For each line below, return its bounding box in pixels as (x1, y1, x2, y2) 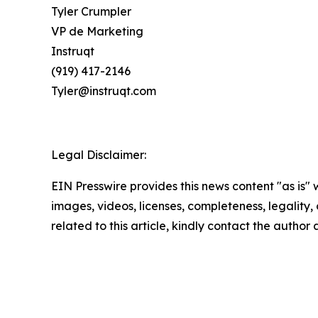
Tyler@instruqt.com (51, 84, 156, 99)
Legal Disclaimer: (51, 148, 146, 163)
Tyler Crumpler (51, 4, 134, 19)
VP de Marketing (51, 24, 143, 39)
